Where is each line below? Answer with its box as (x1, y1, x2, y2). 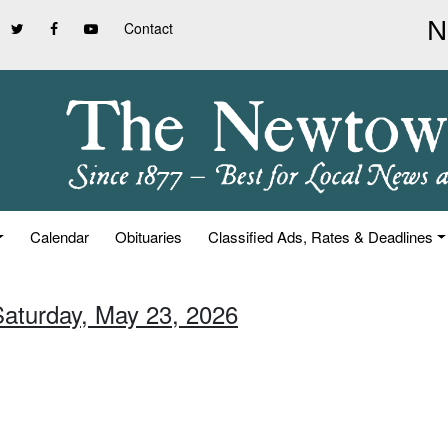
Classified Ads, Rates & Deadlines (208, 226, 434, 247)
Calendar (30, 226, 90, 247)
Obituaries (115, 226, 183, 247)
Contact (124, 18, 173, 38)
